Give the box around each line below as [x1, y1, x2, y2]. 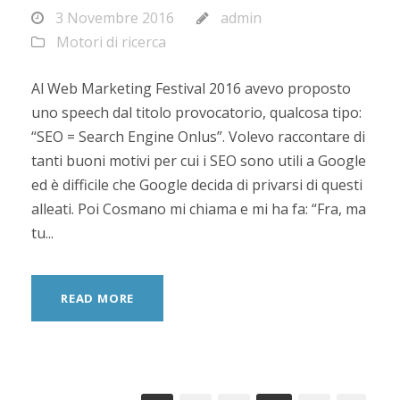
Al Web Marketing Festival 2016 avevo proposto [31, 79, 351, 98]
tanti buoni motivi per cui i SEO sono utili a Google [31, 151, 366, 171]
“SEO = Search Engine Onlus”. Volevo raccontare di [31, 127, 365, 146]
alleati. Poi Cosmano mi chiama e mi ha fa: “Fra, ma [31, 199, 366, 219]
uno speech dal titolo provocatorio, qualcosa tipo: [31, 103, 362, 122]
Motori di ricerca [56, 32, 166, 52]
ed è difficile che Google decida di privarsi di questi [31, 175, 362, 195]
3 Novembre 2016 [55, 8, 174, 28]
